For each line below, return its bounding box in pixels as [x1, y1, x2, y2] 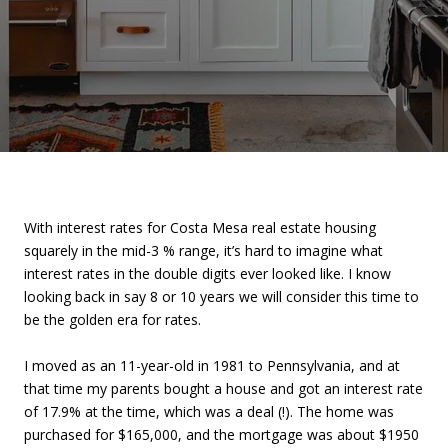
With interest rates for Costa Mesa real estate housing [24, 218, 376, 237]
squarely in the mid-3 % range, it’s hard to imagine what [24, 241, 383, 260]
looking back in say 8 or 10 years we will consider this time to [24, 287, 419, 306]
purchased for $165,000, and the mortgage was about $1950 [24, 425, 419, 444]
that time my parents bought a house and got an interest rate [24, 379, 423, 398]
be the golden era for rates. [24, 310, 201, 329]
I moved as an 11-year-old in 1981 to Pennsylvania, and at [24, 356, 400, 375]
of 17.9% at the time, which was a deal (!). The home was [24, 402, 394, 421]
